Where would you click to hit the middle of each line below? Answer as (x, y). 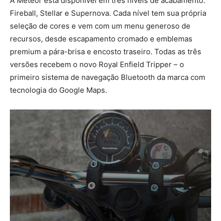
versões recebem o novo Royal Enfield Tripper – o (97, 65)
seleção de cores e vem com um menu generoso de (100, 26)
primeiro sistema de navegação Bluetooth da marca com (108, 77)
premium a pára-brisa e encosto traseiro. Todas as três (106, 52)
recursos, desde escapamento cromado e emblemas (101, 39)
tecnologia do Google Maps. (58, 90)
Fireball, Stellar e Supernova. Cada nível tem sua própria (108, 13)
